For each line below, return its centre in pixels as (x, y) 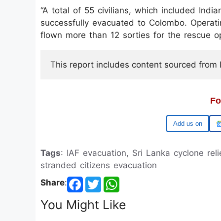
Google (192, 124)
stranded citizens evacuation (99, 165)
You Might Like (83, 205)
